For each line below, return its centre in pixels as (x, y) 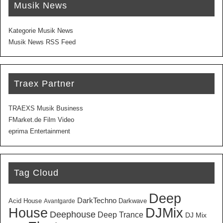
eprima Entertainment (40, 132)
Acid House (25, 201)
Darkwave (133, 201)
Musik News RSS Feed (42, 42)
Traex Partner (45, 83)
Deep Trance (121, 215)
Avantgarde (60, 201)
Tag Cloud (37, 173)
